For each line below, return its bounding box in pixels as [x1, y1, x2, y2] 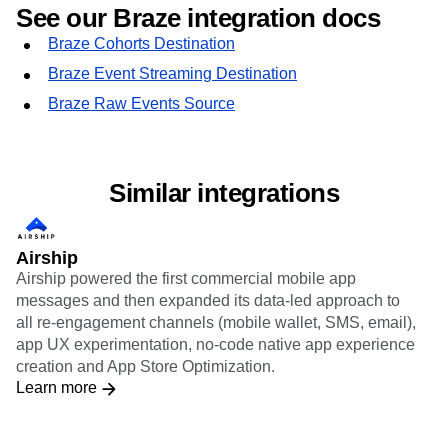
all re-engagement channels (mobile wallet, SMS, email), [16, 313, 416, 331]
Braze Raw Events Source [48, 94, 235, 112]
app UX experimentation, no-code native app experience [16, 335, 415, 353]
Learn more [16, 378, 97, 396]
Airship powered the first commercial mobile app [16, 269, 356, 287]
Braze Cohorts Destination [48, 34, 235, 52]
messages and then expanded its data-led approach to [16, 291, 400, 309]
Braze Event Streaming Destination [48, 64, 297, 82]
